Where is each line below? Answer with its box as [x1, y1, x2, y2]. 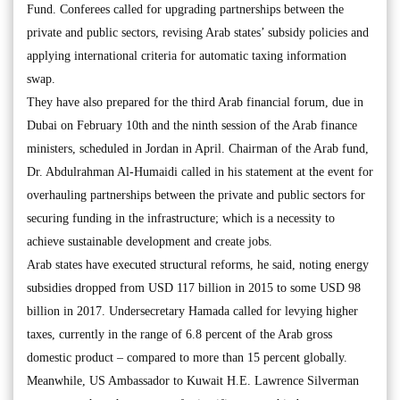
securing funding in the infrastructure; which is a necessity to [27, 211, 335, 225]
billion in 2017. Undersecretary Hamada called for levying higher [27, 304, 358, 318]
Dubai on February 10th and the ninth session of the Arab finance [27, 118, 357, 132]
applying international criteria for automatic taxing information [27, 48, 346, 62]
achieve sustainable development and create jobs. [27, 234, 272, 248]
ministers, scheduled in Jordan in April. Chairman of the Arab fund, [27, 141, 369, 155]
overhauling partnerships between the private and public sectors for [27, 187, 365, 202]
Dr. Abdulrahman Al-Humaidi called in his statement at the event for [27, 164, 373, 179]
